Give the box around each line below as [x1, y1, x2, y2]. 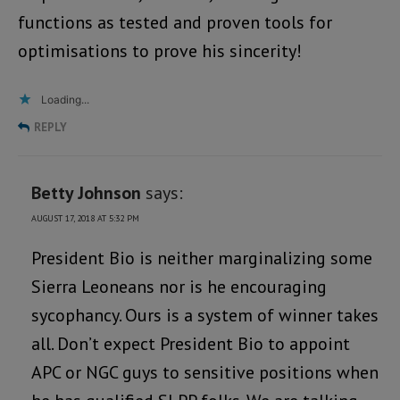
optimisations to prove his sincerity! [18, 38, 302, 62]
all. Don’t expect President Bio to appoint [31, 331, 350, 355]
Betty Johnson [31, 180, 141, 204]
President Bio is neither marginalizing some [31, 246, 372, 270]
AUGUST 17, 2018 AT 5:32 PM [31, 212, 139, 224]
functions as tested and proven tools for [18, 10, 332, 34]
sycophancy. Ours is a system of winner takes [31, 303, 379, 327]
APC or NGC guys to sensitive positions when [31, 360, 379, 384]
